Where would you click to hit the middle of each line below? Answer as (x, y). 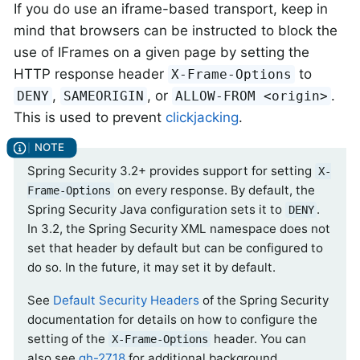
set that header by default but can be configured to (175, 247)
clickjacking (202, 118)
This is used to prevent (90, 118)
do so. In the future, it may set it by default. (151, 267)
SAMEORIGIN (104, 96)
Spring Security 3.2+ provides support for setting (171, 170)
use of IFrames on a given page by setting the (162, 53)
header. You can (259, 338)
